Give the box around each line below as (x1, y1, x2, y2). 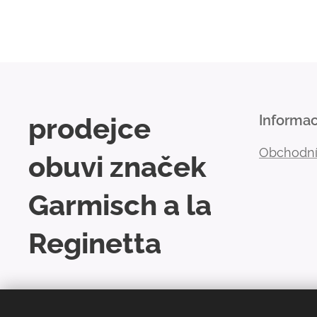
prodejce (28, 112, 151, 145)
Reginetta (28, 226, 161, 260)
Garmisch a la (28, 188, 212, 221)
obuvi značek (28, 150, 207, 183)
